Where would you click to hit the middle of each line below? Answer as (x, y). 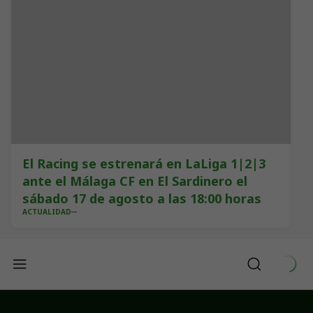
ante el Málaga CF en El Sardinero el (135, 181)
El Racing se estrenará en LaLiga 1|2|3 (144, 163)
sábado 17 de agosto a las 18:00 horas (142, 198)
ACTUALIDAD (47, 212)
